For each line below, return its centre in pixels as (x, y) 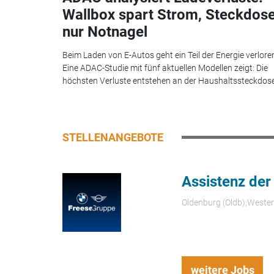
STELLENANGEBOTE (113, 138)
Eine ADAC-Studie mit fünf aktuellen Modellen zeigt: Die (165, 68)
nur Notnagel (105, 31)
